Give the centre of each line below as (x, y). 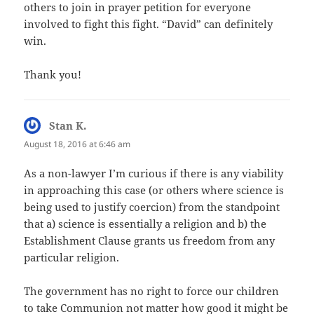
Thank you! (53, 75)
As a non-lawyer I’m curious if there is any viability (154, 173)
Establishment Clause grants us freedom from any (150, 240)
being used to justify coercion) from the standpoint (152, 206)
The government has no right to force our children (152, 291)
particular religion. (72, 257)
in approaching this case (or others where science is (154, 190)
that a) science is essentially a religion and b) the (145, 223)
